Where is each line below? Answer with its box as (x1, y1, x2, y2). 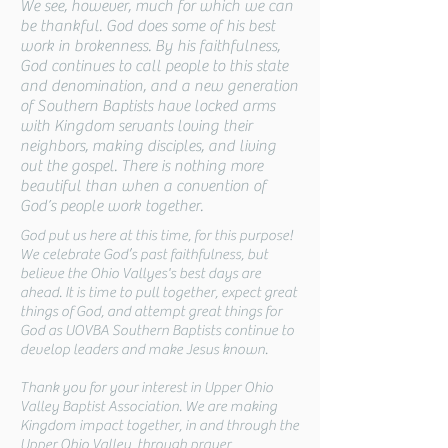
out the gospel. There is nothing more (20, 157, 263, 175)
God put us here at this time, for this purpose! (20, 227, 293, 244)
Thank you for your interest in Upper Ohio (20, 379, 273, 396)
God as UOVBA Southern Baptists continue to (20, 322, 294, 339)
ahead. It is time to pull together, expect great (20, 284, 297, 301)
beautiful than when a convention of (20, 177, 266, 195)
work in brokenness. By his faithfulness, (20, 37, 280, 55)
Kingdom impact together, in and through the (20, 417, 299, 434)
